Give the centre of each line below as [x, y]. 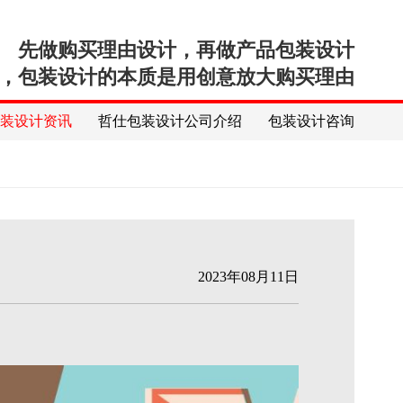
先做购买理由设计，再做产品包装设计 [187, 50]
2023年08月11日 [249, 277]
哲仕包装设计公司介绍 [170, 121]
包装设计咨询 [312, 121]
